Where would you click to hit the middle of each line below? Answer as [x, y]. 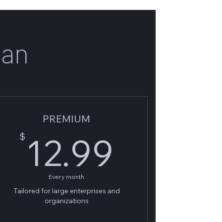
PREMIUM [67, 119]
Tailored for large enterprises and [66, 191]
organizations [66, 201]
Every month [67, 177]
